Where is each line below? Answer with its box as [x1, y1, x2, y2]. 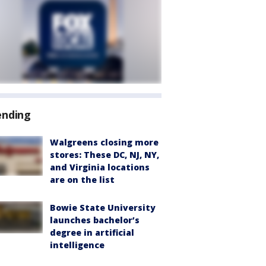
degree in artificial [50, 227, 134, 238]
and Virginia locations [50, 161, 150, 173]
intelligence [50, 239, 104, 251]
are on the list [50, 174, 115, 185]
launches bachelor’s [50, 214, 140, 226]
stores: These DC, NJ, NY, [50, 149, 159, 160]
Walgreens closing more [50, 137, 159, 148]
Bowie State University [50, 202, 156, 213]
